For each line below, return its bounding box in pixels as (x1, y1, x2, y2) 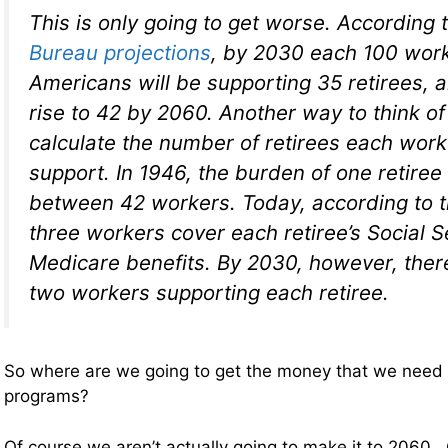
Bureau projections (29, 40, 211, 66)
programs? (4, 386, 89, 406)
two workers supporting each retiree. (29, 280, 389, 306)
